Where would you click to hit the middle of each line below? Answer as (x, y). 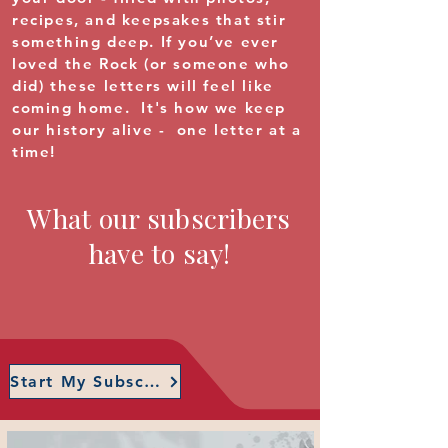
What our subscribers (159, 218)
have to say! (159, 253)
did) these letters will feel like (143, 85)
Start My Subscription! (152, 381)
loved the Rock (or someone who (151, 63)
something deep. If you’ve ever (146, 41)
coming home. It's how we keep (149, 107)
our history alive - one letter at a (157, 129)
